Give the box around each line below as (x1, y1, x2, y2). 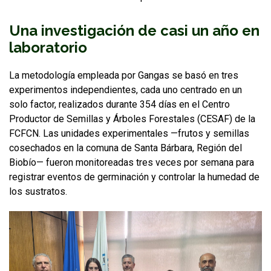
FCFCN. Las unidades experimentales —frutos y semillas (9, 127, 249, 139)
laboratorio (9, 38, 87, 56)
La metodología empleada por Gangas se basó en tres (9, 69, 238, 81)
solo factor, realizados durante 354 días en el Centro (9, 98, 230, 110)
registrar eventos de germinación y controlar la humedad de (9, 171, 260, 183)
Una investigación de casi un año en (9, 21, 260, 39)
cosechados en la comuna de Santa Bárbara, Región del (9, 142, 242, 154)
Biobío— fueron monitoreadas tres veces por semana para (9, 156, 254, 168)
